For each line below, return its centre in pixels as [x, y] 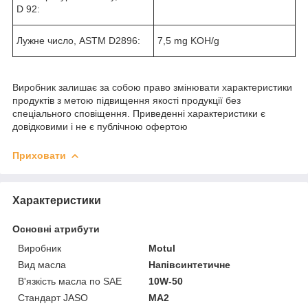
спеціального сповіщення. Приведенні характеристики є [139, 113]
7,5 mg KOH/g [188, 40]
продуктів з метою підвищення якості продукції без [126, 100]
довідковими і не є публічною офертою [100, 126]
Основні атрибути [56, 229]
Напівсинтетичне [190, 264]
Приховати [39, 155]
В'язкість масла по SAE [70, 281]
